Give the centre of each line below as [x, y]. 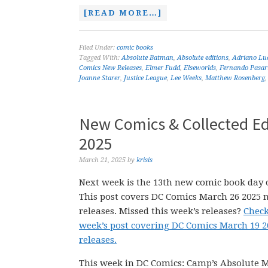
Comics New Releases [110, 68]
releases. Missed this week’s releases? [161, 211]
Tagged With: [100, 58]
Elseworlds [200, 68]
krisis [144, 160]
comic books [135, 48]
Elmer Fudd [163, 68]
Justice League [145, 78]
